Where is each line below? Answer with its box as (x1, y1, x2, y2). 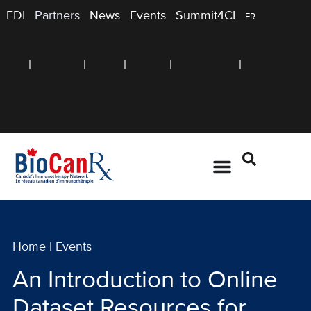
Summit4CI (176, 10, 235, 22)
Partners (35, 10, 80, 22)
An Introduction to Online (12, 268, 278, 293)
